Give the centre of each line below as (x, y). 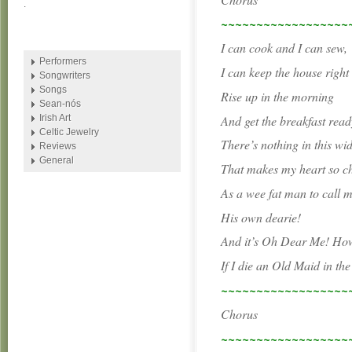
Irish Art (55, 118)
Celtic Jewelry (69, 132)
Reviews (58, 146)
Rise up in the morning (278, 96)
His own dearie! (261, 217)
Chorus (240, 313)
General (57, 160)
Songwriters (65, 75)
